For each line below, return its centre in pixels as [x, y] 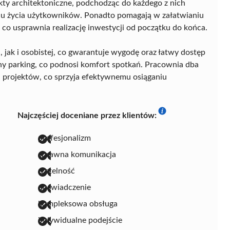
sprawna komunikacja [77, 154]
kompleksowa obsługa [78, 204]
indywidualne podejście [80, 220]
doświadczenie [64, 187]
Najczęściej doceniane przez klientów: [87, 115]
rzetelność [56, 171]
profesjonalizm [64, 138]
